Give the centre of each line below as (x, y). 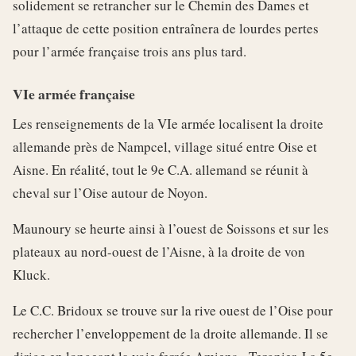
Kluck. (31, 275)
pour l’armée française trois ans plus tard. (130, 51)
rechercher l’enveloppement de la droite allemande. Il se (170, 333)
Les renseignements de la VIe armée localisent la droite (168, 124)
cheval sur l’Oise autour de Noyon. (110, 193)
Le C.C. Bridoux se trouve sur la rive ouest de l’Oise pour (173, 310)
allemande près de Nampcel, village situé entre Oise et (165, 147)
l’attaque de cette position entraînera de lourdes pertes (166, 28)
